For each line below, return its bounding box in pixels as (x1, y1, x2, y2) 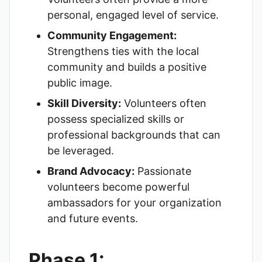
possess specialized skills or (47, 113, 184, 125)
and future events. (47, 212, 138, 225)
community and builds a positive (47, 61, 206, 73)
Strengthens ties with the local (47, 45, 199, 57)
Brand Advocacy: (47, 165, 135, 177)
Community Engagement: (47, 29, 177, 42)
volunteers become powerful (47, 181, 189, 193)
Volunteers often (121, 97, 206, 109)
